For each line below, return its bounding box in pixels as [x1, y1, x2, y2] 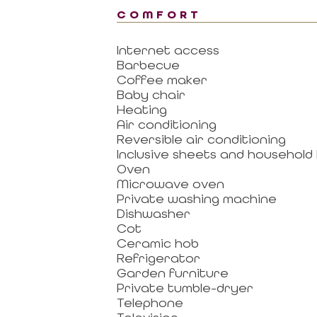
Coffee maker [116, 71, 207, 87]
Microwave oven [116, 175, 224, 191]
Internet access [116, 42, 219, 57]
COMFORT [116, 8, 202, 23]
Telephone [116, 294, 183, 310]
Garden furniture [116, 265, 229, 280]
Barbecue [116, 57, 180, 72]
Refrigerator [116, 250, 200, 265]
